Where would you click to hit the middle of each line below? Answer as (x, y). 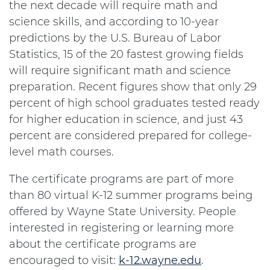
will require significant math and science (120, 71)
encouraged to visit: (64, 260)
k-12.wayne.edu (160, 260)
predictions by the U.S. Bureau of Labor (115, 38)
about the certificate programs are (103, 244)
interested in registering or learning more (121, 228)
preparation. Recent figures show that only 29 (133, 87)
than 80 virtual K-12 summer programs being (131, 195)
